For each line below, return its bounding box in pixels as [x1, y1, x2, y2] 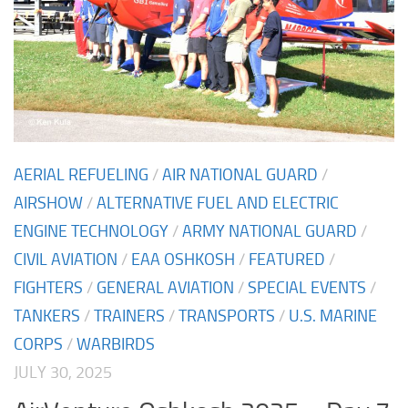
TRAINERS [94, 306, 165, 327]
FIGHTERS [14, 278, 83, 299]
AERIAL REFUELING [14, 165, 148, 186]
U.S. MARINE [289, 306, 377, 327]
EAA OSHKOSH [131, 250, 235, 270]
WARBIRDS [76, 334, 155, 355]
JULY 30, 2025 [14, 362, 112, 383]
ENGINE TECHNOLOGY [14, 221, 168, 242]
